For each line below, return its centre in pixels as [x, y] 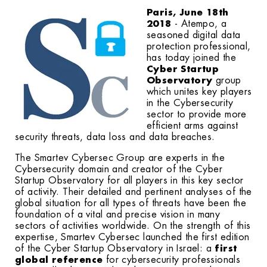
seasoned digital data [194, 35]
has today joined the [191, 58]
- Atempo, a [199, 24]
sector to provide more [197, 114]
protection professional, [199, 46]
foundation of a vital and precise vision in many [118, 215]
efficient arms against [193, 126]
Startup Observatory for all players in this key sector [129, 181]
